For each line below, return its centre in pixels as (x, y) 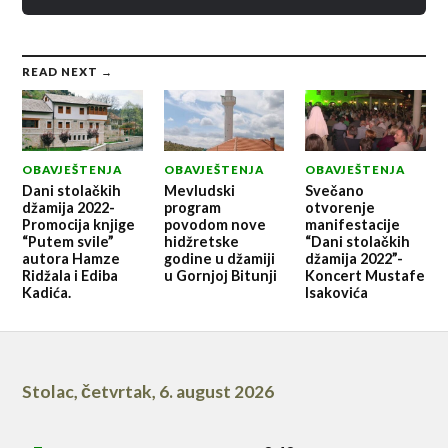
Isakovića (336, 292)
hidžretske (201, 241)
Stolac (48, 391)
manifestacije (352, 224)
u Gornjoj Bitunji (220, 275)
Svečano (334, 190)
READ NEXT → (68, 72)
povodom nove (214, 224)
